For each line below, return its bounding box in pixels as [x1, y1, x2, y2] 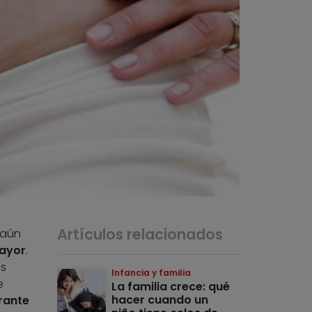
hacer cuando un [111, 292, 209, 309]
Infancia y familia [111, 267, 192, 279]
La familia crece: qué [111, 279, 231, 295]
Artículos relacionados [57, 224, 224, 245]
